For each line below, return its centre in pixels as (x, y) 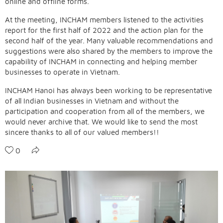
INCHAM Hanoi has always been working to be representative (109, 90)
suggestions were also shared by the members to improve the (109, 51)
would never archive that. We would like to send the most (101, 122)
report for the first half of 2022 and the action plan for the (104, 30)
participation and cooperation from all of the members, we (105, 111)
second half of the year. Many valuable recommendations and (109, 41)
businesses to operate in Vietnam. (62, 72)
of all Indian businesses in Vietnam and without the (92, 101)
